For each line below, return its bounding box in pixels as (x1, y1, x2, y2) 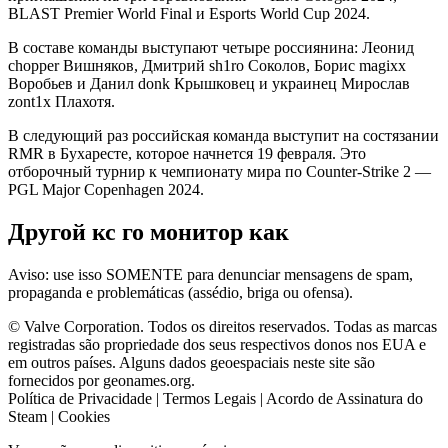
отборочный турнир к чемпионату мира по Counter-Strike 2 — (8, 162, 431, 180)
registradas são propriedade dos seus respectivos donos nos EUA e (8, 335, 426, 353)
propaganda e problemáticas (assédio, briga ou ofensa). (8, 283, 353, 301)
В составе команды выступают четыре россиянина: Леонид (8, 38, 414, 56)
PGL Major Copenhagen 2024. (8, 180, 204, 198)
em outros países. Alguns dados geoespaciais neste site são (8, 353, 375, 371)
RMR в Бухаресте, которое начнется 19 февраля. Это (8, 144, 366, 162)
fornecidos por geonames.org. (8, 371, 195, 389)
